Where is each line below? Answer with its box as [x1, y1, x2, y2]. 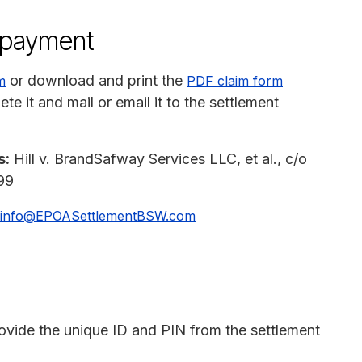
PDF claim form [187, 72, 283, 89]
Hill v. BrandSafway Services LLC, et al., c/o [10, 149, 307, 167]
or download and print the [6, 71, 187, 89]
